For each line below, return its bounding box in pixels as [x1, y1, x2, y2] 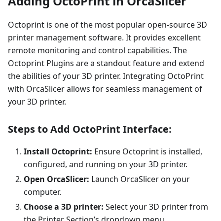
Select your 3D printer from [104, 201, 208, 213]
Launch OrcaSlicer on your [89, 174, 190, 185]
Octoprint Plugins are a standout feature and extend [8, 58, 204, 69]
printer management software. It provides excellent [8, 32, 201, 43]
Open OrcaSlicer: [24, 174, 89, 185]
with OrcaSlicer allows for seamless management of [8, 83, 202, 95]
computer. [24, 186, 61, 198]
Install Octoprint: [24, 146, 92, 157]
